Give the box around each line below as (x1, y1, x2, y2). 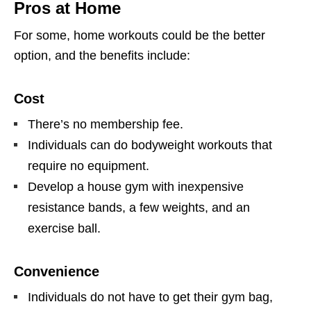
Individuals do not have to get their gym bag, (28, 290, 273, 305)
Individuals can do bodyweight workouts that (28, 138, 272, 153)
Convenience (14, 264, 99, 280)
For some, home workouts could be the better (14, 28, 265, 43)
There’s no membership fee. (28, 117, 183, 132)
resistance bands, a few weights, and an (28, 201, 250, 215)
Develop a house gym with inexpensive (28, 180, 244, 194)
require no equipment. (28, 159, 149, 174)
